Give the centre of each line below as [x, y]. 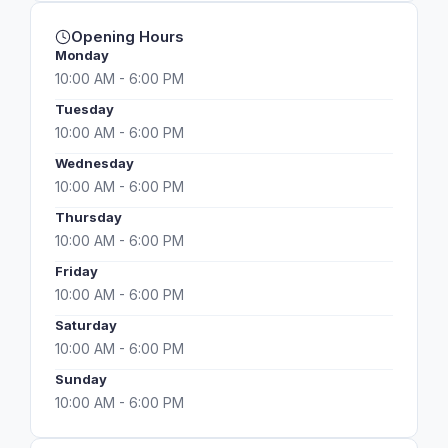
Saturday [86, 325]
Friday [76, 271]
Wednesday [94, 163]
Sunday [81, 379]
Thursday [88, 217]
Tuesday [84, 109]
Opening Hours [127, 36]
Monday [82, 55]
